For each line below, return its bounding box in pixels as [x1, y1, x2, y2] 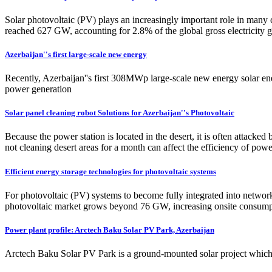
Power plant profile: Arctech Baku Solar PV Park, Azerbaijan [5, 225, 214, 234]
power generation [5, 84, 72, 95]
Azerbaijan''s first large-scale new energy [5, 49, 147, 59]
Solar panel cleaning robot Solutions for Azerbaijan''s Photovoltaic [5, 108, 234, 118]
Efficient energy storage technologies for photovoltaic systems [5, 166, 216, 176]
